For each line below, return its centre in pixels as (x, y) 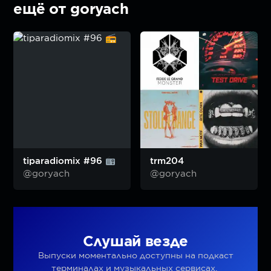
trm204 (167, 161)
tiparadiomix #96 (64, 161)
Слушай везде (135, 241)
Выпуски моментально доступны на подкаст (135, 256)
